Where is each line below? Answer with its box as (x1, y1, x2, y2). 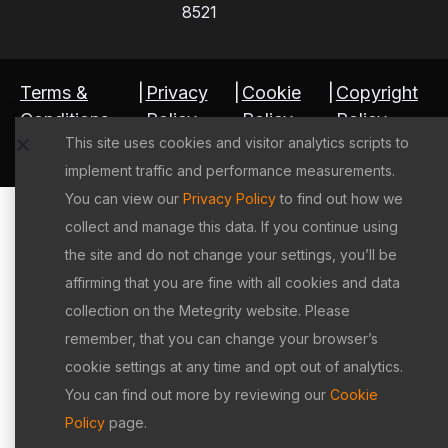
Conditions (20, 108, 109, 130)
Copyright (335, 81, 418, 103)
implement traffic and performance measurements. (64, 162, 395, 179)
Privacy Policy (182, 190, 276, 207)
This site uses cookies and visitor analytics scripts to (64, 134, 409, 151)
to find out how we (275, 190, 403, 207)
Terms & (20, 81, 88, 103)
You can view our (64, 190, 183, 207)
